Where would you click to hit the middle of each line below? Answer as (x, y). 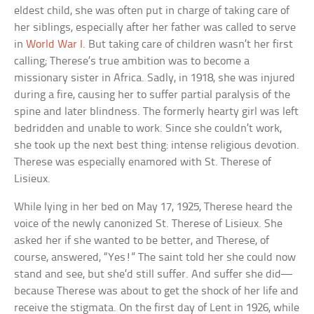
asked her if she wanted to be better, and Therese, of (142, 241)
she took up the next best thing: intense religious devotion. (157, 146)
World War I (55, 45)
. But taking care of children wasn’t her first (188, 45)
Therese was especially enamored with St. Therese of (143, 163)
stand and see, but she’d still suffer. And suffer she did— (153, 275)
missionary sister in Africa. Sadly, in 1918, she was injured (155, 78)
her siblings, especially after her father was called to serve (155, 28)
